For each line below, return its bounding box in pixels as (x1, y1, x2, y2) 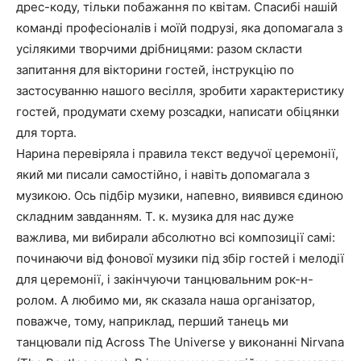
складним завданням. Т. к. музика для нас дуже (16, 209, 294, 225)
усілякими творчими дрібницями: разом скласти (16, 41, 302, 57)
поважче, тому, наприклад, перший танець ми (16, 313, 288, 330)
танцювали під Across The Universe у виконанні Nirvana (16, 334, 344, 351)
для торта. (16, 125, 77, 141)
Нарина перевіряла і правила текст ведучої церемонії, (16, 146, 338, 162)
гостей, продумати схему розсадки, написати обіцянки (16, 104, 339, 120)
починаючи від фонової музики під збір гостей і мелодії (16, 251, 344, 267)
